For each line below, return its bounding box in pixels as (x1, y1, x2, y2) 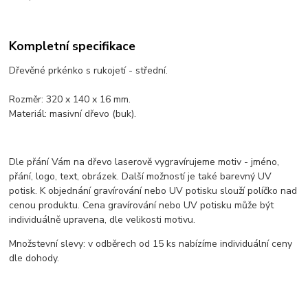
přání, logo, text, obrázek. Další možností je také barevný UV (9, 169, 272, 183)
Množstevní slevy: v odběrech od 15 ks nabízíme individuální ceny (9, 236, 293, 250)
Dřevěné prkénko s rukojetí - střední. (9, 63, 168, 77)
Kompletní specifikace (9, 37, 136, 54)
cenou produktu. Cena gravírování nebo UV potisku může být (9, 198, 274, 212)
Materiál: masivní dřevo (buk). (9, 107, 137, 120)
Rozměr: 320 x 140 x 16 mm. (9, 92, 131, 106)
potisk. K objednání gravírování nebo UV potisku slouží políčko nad (9, 184, 298, 197)
